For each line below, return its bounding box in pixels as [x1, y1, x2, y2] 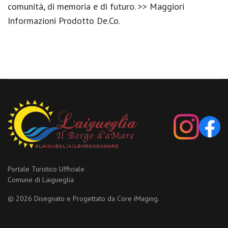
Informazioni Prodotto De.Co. [8, 14, 120, 26]
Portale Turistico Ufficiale [8, 164, 84, 174]
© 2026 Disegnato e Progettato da [8, 194, 117, 204]
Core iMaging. [117, 194, 159, 204]
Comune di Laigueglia [8, 175, 74, 185]
